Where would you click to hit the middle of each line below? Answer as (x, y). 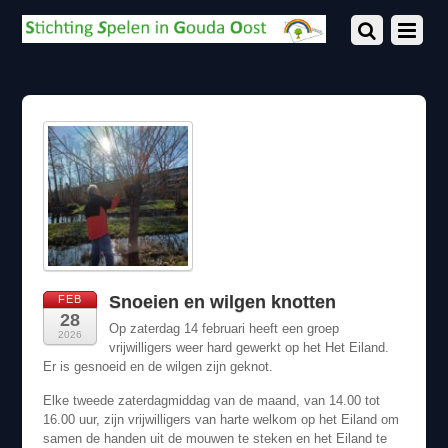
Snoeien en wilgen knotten (222, 301)
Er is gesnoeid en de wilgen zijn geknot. (157, 366)
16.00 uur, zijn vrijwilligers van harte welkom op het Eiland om (220, 420)
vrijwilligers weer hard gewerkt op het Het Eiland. (248, 347)
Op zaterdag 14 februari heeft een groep (223, 328)
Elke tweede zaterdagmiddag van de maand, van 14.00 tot (211, 401)
